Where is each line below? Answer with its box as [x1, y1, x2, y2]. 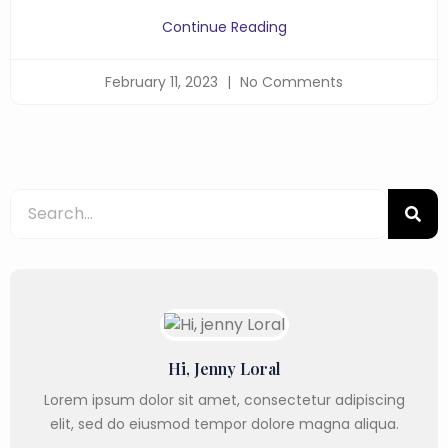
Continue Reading [161, 17, 287, 37]
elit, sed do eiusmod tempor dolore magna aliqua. [49, 414, 399, 434]
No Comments [236, 72, 343, 92]
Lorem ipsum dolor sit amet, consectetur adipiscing [43, 390, 405, 410]
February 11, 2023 [105, 72, 222, 92]
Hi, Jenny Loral [167, 358, 281, 379]
